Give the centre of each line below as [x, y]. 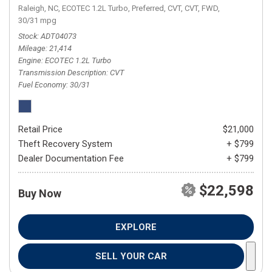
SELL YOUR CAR [131, 256]
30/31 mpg [37, 20]
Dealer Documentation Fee [71, 158]
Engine [30, 60]
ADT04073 [59, 36]
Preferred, [149, 8]
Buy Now [40, 193]
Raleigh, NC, [39, 8]
